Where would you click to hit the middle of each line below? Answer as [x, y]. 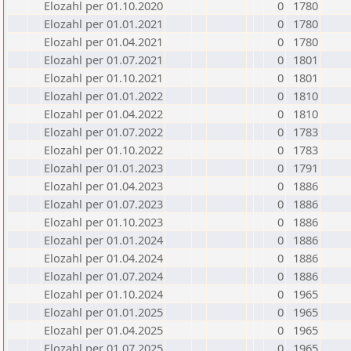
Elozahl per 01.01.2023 [103, 168]
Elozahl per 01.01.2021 [103, 24]
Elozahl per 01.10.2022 [103, 150]
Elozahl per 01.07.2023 [103, 204]
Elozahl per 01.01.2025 [103, 312]
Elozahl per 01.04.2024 [103, 258]
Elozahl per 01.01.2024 [103, 240]
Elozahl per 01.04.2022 [103, 114]
